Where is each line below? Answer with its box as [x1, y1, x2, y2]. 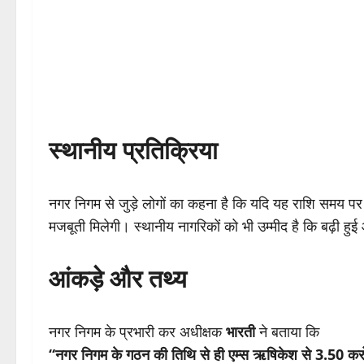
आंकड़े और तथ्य [49, 262, 187, 296]
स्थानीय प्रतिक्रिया [49, 133, 218, 167]
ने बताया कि [255, 322, 319, 342]
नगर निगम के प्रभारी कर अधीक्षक [49, 322, 226, 342]
